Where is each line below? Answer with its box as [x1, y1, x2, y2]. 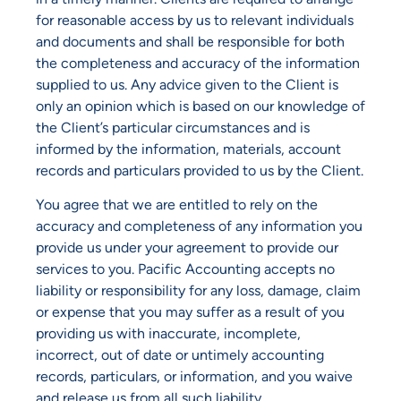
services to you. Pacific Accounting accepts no [36, 260, 335, 278]
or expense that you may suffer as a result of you [36, 303, 345, 321]
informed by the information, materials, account [36, 141, 341, 158]
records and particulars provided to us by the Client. [36, 162, 363, 179]
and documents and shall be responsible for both [36, 33, 345, 50]
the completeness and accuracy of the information [36, 55, 360, 72]
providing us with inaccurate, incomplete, [36, 325, 301, 343]
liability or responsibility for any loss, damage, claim [36, 282, 361, 300]
